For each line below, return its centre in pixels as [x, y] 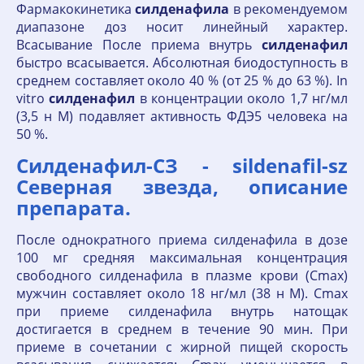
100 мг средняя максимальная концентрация [182, 258]
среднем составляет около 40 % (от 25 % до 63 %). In [182, 80]
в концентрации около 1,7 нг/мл [242, 98]
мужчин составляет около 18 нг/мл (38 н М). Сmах [182, 293]
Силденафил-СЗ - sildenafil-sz [182, 165]
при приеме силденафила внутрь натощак [182, 311]
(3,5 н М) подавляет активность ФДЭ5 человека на [182, 116]
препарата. [74, 208]
